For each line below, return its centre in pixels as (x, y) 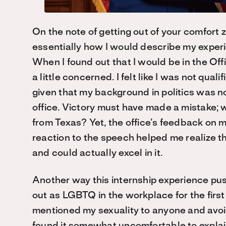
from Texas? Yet (68, 123)
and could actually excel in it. (99, 153)
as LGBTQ (74, 195)
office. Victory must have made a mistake (125, 108)
